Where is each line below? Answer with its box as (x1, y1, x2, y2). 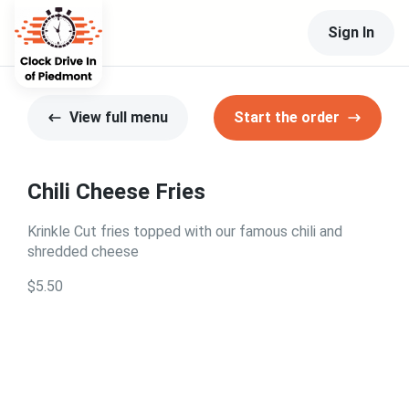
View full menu (69, 109, 168, 126)
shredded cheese (27, 243, 139, 260)
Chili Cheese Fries (27, 179, 205, 204)
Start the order (234, 109, 340, 126)
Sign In (328, 24, 374, 41)
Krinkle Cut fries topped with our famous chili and (27, 223, 342, 240)
